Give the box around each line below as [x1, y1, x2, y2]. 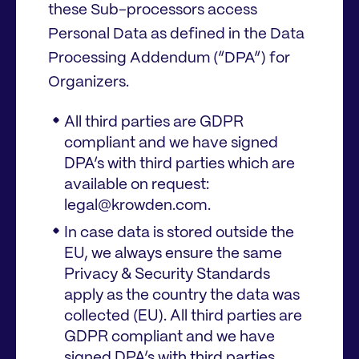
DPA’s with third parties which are [64, 157, 295, 172]
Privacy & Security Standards [64, 268, 270, 283]
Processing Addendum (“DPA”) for [48, 51, 290, 67]
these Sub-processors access [48, 3, 257, 18]
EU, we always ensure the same [64, 247, 282, 262]
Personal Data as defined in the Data [48, 27, 305, 42]
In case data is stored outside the [64, 226, 294, 241]
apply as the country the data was [64, 288, 300, 304]
